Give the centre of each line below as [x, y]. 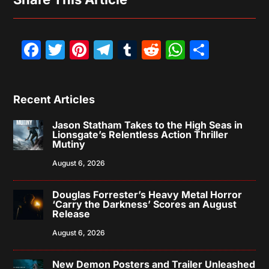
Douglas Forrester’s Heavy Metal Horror [147, 194]
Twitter [105, 49]
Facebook [87, 49]
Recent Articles [54, 99]
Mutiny [69, 144]
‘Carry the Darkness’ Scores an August [145, 204]
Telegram [159, 49]
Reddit [195, 49]
